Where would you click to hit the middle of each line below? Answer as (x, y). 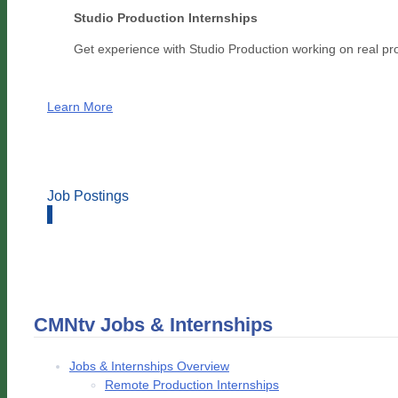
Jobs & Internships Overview (149, 366)
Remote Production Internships (192, 385)
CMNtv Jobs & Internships (153, 325)
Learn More (80, 107)
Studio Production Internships (166, 18)
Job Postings (88, 196)
